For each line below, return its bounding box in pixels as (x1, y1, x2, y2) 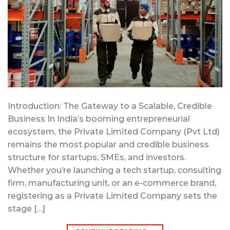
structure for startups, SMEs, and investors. (8, 152, 186, 163)
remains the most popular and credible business (8, 140, 209, 150)
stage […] (8, 204, 45, 214)
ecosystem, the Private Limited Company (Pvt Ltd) (8, 127, 220, 137)
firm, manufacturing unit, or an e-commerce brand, (8, 178, 216, 188)
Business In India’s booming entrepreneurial (8, 114, 190, 124)
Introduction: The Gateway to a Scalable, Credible (8, 101, 212, 111)
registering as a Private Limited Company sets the (8, 191, 217, 201)
